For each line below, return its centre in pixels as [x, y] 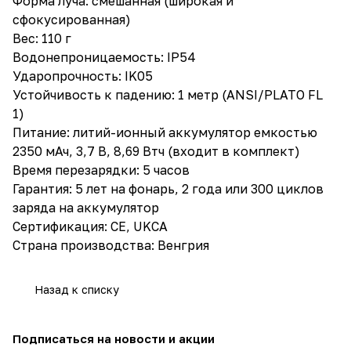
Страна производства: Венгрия [111, 245]
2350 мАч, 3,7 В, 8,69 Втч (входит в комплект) [156, 151]
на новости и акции [156, 338]
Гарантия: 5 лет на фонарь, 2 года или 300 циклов [168, 189]
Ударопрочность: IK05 [83, 76]
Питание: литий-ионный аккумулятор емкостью [165, 132]
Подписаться [55, 338]
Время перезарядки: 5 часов [101, 170]
